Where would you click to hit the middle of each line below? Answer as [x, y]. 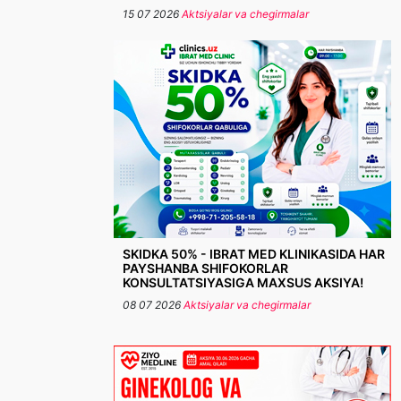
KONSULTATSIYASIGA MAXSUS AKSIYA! [243, 282]
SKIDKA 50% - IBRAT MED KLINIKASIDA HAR [254, 254]
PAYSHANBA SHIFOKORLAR [205, 268]
